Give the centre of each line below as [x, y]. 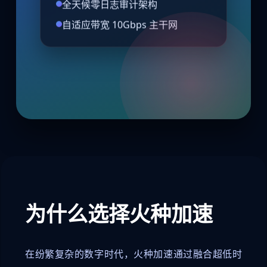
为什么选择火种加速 [119, 214]
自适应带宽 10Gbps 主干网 [119, 27]
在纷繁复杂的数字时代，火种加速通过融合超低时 [133, 254]
